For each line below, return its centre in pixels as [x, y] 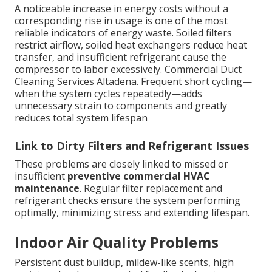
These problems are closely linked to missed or [121, 164]
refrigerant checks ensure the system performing [127, 201]
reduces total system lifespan [81, 118]
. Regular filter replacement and [151, 189]
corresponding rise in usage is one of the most [121, 21]
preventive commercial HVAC [139, 176]
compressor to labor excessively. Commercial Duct [128, 70]
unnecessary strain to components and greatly [121, 106]
